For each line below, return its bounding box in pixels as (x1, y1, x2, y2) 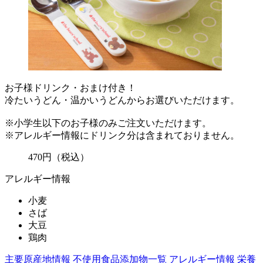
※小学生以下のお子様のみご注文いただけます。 (5, 117, 211, 128)
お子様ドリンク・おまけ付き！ (5, 82, 136, 93)
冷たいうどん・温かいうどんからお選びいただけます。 (5, 95, 240, 105)
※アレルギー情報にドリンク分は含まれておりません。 (5, 130, 240, 140)
